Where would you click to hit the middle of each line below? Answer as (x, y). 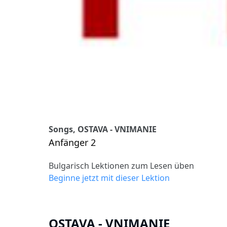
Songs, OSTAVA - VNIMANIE (103, 129)
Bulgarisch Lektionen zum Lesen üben (121, 165)
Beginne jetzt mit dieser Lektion (109, 178)
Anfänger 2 (72, 142)
